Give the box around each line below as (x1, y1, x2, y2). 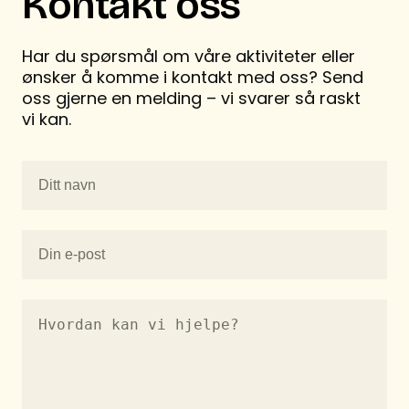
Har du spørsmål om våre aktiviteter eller (22, 45, 355, 68)
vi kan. (22, 108, 71, 131)
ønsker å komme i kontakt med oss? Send (22, 66, 363, 89)
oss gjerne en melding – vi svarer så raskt (22, 87, 361, 110)
